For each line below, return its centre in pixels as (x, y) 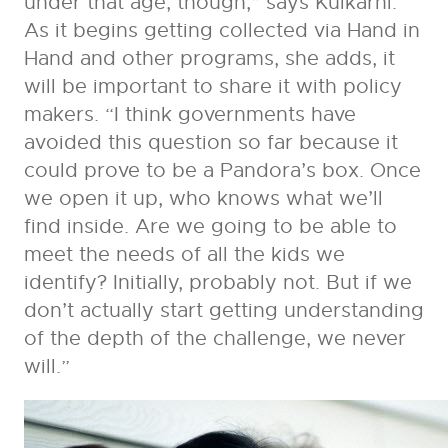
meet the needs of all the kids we (184, 255)
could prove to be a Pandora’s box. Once (222, 171)
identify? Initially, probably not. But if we (217, 283)
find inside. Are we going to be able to (210, 227)
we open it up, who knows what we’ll (203, 199)
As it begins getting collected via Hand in (221, 31)
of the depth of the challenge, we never (214, 339)
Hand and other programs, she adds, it (209, 59)
